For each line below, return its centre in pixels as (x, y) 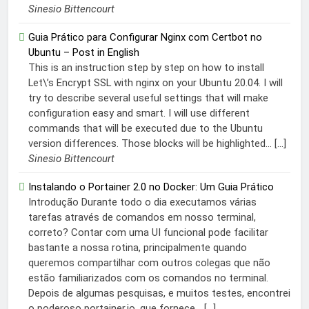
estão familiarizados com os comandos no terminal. (148, 278)
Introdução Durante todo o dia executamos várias (142, 202)
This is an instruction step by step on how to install (146, 68)
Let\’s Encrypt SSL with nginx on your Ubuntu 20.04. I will (156, 83)
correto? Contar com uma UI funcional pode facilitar (148, 233)
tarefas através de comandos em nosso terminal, (142, 218)
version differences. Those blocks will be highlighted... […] (157, 144)
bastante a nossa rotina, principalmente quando (138, 248)
